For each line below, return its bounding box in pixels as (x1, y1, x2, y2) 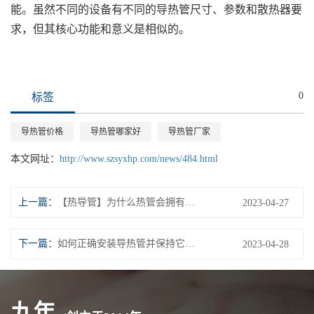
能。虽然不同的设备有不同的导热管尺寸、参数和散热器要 (11, 4, 302, 16)
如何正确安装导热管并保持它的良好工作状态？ (185, 238, 195, 250)
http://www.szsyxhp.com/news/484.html (60, 153, 218, 165)
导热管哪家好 (90, 127, 141, 137)
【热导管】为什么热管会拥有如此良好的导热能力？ (185, 197, 195, 208)
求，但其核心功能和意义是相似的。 (11, 23, 190, 36)
